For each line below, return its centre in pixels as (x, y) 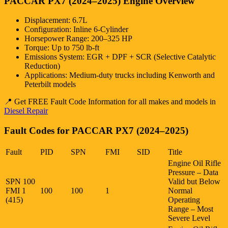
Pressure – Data (193, 172)
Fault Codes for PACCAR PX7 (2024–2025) (96, 130)
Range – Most (191, 209)
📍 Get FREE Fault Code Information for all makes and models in (110, 102)
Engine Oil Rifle (194, 163)
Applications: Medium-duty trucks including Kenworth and (120, 75)
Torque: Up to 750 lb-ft (62, 48)
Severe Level (189, 218)
